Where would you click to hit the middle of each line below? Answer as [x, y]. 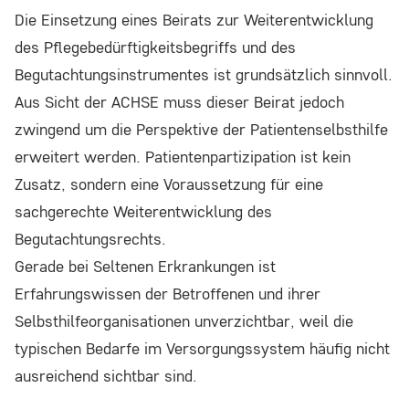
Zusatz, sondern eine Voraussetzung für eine [169, 184]
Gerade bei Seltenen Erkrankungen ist [145, 267]
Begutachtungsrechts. [90, 239]
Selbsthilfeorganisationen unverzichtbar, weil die [184, 321]
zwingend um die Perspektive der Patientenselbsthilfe [201, 130]
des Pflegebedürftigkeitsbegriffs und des [155, 47]
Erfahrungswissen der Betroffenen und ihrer [168, 294]
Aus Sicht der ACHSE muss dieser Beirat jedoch [179, 102]
